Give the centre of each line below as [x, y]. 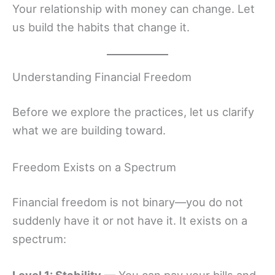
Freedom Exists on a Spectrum [94, 167]
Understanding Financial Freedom [102, 77]
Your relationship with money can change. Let [134, 8]
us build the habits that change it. [101, 27]
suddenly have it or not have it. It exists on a [130, 220]
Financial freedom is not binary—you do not [128, 202]
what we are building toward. [89, 130]
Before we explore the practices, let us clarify [133, 112]
